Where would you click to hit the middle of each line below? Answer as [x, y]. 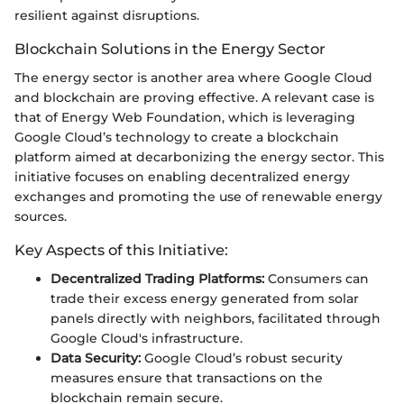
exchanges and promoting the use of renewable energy [198, 197]
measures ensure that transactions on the [187, 378]
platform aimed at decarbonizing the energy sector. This [199, 157]
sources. [41, 217]
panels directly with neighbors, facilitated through [216, 319]
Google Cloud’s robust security [242, 358]
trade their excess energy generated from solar [205, 299]
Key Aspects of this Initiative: [121, 250]
